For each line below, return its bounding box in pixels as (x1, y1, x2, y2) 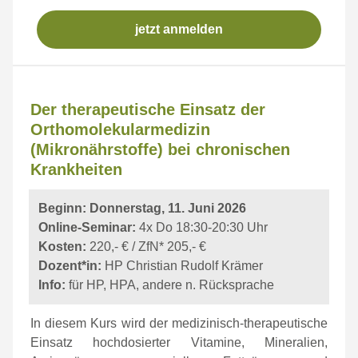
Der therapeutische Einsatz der (30, 101, 265, 118)
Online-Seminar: (38, 221, 136, 234)
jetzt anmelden (135, 22, 223, 36)
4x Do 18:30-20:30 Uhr (136, 221, 268, 234)
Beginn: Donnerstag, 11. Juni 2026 (38, 201, 246, 215)
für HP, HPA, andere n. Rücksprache (66, 278, 274, 292)
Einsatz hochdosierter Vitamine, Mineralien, (30, 336, 328, 349)
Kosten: (38, 240, 86, 253)
